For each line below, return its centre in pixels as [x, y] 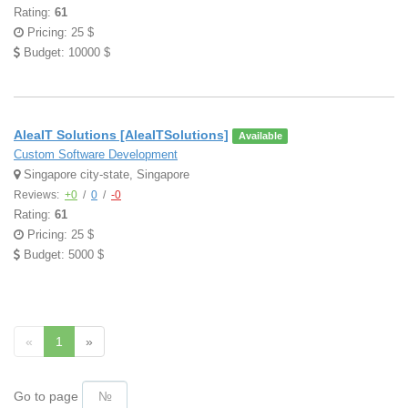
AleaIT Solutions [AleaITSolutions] [121, 135]
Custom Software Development [96, 154]
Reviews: [38, 195]
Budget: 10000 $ [65, 52]
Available [260, 136]
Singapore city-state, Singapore [105, 174]
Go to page [46, 396]
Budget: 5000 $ [62, 255]
